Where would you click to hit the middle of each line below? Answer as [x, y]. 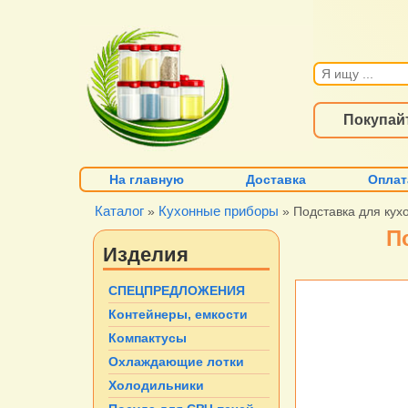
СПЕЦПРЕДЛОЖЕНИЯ [177, 291]
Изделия [146, 254]
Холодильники [156, 386]
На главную [147, 180]
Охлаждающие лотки [176, 362]
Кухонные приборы [219, 211]
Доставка [276, 180]
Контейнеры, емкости [178, 315]
